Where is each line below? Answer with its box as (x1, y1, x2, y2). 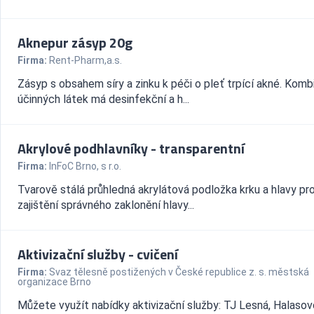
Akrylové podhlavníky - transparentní (18, 137, 245, 159)
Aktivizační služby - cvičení (18, 243, 178, 265)
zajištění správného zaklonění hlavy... (18, 198, 194, 212)
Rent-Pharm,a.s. (49, 55, 122, 66)
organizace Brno (18, 276, 91, 287)
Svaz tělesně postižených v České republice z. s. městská (49, 266, 309, 278)
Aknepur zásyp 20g (18, 32, 132, 53)
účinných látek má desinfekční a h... (18, 93, 189, 106)
